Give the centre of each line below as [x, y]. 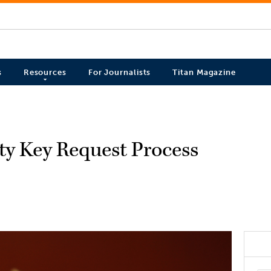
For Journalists [119, 73]
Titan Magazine [204, 73]
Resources [45, 73]
